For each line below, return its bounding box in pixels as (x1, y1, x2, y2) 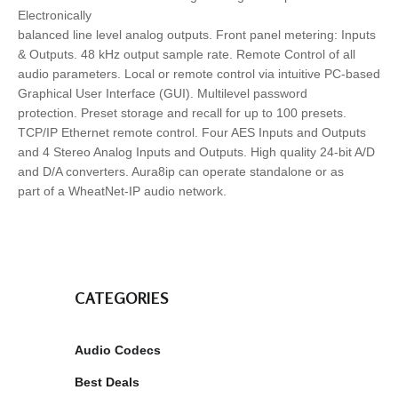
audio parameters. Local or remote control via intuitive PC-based (18, 67, 380, 82)
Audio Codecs (75, 343, 161, 358)
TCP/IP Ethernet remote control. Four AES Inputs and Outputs (18, 125, 366, 140)
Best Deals (75, 375, 139, 390)
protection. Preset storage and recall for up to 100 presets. (18, 106, 346, 121)
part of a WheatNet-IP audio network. (18, 184, 227, 199)
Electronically (18, 8, 92, 23)
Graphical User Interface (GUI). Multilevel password (18, 86, 307, 101)
